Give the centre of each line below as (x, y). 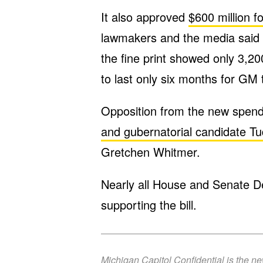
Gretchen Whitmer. (151, 152)
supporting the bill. (149, 205)
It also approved (145, 17)
